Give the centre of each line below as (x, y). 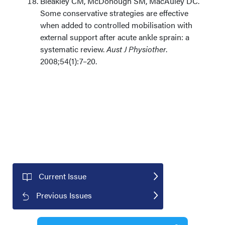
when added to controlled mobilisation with (116, 25)
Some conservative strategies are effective (114, 13)
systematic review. (73, 49)
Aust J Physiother (136, 49)
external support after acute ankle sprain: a (115, 37)
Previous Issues (64, 195)
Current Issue (62, 176)
